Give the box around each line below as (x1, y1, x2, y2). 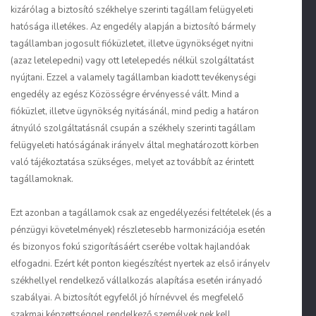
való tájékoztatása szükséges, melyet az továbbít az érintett (11, 156, 254, 169)
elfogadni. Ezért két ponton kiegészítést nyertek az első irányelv (11, 257, 270, 270)
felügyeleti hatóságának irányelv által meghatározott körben (11, 139, 259, 152)
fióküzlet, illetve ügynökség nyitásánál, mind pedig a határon (11, 105, 259, 118)
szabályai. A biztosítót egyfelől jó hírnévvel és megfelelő (11, 291, 243, 304)
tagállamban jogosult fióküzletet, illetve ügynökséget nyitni (11, 37, 253, 50)
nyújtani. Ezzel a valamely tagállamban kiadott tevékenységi (11, 71, 256, 84)
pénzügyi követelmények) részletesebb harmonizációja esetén (11, 224, 265, 236)
